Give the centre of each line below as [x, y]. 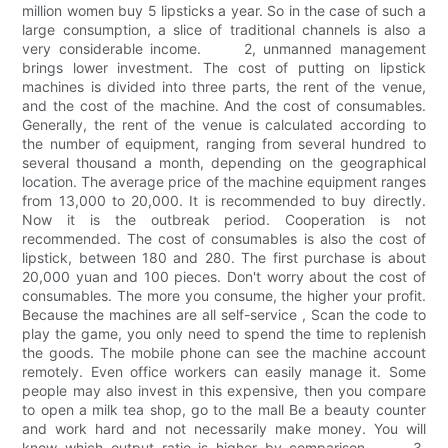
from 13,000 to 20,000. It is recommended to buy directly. [224, 201]
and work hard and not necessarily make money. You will [224, 429]
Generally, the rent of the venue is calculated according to [224, 125]
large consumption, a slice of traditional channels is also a [224, 30]
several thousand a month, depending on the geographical [224, 163]
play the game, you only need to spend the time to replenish [224, 334]
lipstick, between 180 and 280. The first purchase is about [224, 258]
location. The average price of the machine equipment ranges [224, 182]
